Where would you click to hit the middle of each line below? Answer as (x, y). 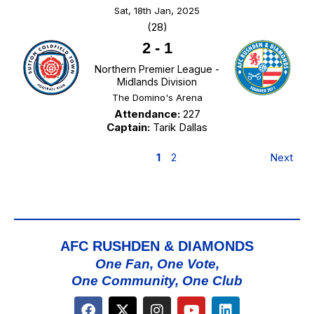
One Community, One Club (157, 281)
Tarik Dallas (179, 128)
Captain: (128, 128)
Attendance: (147, 114)
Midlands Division (157, 82)
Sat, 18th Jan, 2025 (157, 11)
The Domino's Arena (157, 98)
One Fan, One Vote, (157, 264)
